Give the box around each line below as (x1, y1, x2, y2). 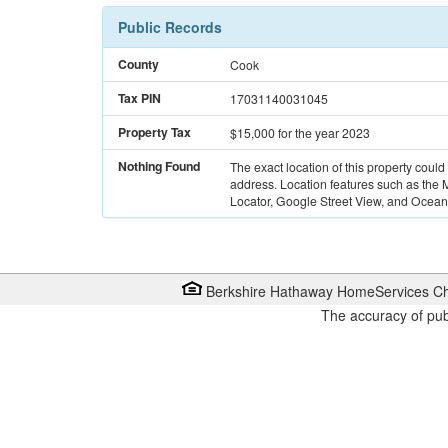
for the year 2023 (278, 124, 370, 142)
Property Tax (118, 123, 191, 142)
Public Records (118, 17, 222, 38)
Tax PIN (118, 89, 161, 108)
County (118, 55, 159, 74)
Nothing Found (118, 157, 200, 176)
